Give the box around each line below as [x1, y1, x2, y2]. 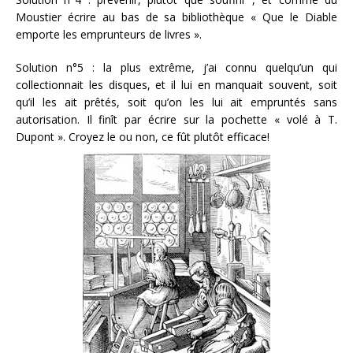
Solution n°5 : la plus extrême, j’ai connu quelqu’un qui [16, 60, 337, 75]
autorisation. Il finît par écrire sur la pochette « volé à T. [16, 112, 337, 127]
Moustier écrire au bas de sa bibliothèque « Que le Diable [16, 9, 337, 24]
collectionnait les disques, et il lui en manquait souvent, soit [16, 77, 337, 92]
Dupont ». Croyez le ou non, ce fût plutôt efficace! [16, 129, 269, 144]
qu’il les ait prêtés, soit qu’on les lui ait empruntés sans [16, 95, 337, 110]
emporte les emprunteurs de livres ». [16, 27, 202, 42]
